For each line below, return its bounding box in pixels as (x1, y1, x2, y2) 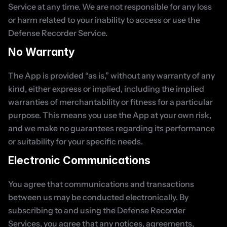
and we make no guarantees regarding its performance (8, 123, 215, 133)
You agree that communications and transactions (8, 179, 194, 189)
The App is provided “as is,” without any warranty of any (8, 70, 215, 81)
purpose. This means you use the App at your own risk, (8, 110, 211, 120)
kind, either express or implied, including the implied (8, 84, 204, 94)
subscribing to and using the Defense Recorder (8, 205, 185, 215)
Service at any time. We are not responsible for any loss (8, 2, 212, 12)
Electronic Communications (8, 154, 150, 167)
